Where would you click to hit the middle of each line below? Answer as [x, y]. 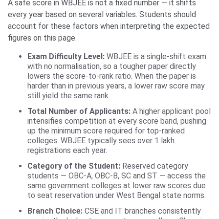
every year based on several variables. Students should [102, 15]
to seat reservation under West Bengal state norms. [117, 196]
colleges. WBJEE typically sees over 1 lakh [101, 141]
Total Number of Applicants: [79, 111]
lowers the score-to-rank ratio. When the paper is [112, 76]
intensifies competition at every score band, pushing [117, 121]
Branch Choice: [55, 211]
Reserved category [154, 166]
